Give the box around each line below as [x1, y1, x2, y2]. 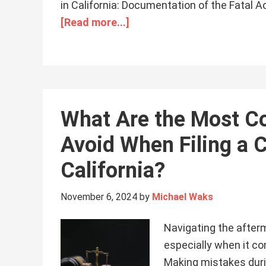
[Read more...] [61, 16, 129, 28]
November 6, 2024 [61, 191, 137, 202]
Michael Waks [152, 191, 213, 202]
